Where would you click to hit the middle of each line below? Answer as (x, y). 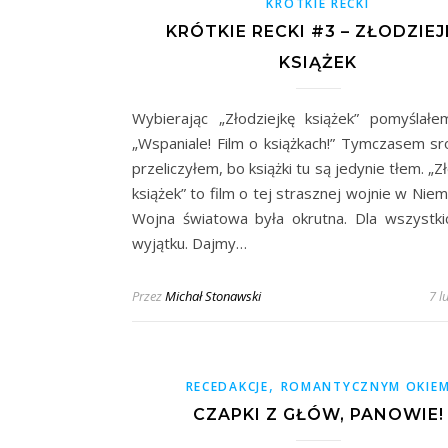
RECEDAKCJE (227, 387)
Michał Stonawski (213, 296)
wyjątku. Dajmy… (189, 243)
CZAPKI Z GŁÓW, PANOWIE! (318, 415)
